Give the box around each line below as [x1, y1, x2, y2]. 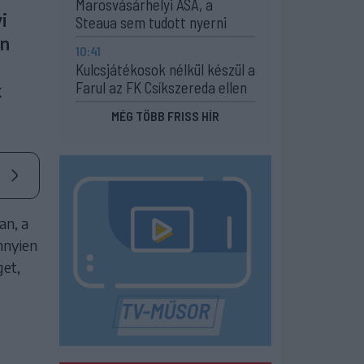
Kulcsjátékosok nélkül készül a [76, 60, 255, 79]
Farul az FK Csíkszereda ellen [76, 78, 247, 97]
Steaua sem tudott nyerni [76, 13, 227, 32]
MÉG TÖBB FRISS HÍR [111, 108, 219, 123]
